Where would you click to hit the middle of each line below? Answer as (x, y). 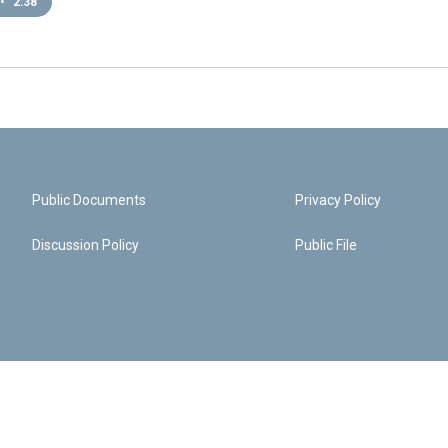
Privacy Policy (338, 200)
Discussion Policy (85, 245)
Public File (326, 245)
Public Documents (89, 200)
